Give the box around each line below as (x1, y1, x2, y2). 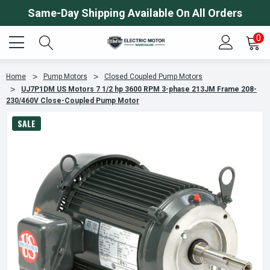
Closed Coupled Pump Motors (104, 72, 202, 81)
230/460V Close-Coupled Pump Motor (6, 96, 139, 105)
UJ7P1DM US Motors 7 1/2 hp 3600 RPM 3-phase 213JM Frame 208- (21, 85, 257, 93)
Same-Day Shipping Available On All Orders (28, 7, 242, 19)
